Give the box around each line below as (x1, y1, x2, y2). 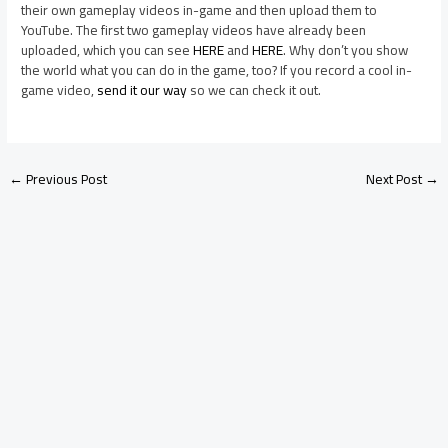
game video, (21, 77, 98, 104)
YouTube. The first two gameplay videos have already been (21, 17, 367, 44)
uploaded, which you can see (21, 37, 194, 64)
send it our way (97, 77, 188, 104)
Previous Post (23, 166, 108, 193)
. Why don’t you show (283, 37, 409, 64)
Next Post (365, 166, 425, 193)
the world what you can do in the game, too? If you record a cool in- (21, 57, 413, 84)
